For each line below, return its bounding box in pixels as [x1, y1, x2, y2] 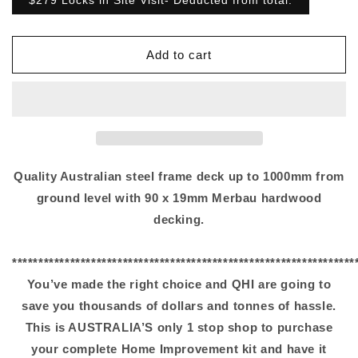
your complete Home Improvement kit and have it [31, 342, 327, 356]
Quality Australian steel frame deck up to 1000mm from [14, 169, 344, 183]
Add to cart [146, 47, 212, 62]
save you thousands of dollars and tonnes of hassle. [22, 299, 336, 312]
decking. [153, 213, 205, 226]
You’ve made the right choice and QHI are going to [26, 277, 332, 291]
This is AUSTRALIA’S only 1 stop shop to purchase [25, 320, 333, 334]
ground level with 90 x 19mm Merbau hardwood [36, 191, 322, 205]
